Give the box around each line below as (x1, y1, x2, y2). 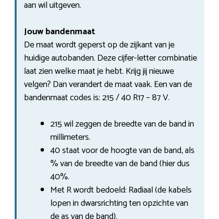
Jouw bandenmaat (24, 24, 95, 39)
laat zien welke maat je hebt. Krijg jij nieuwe (24, 64, 174, 79)
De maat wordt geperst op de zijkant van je (24, 37, 175, 52)
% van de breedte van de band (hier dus (50, 156, 190, 171)
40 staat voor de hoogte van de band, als (50, 143, 195, 158)
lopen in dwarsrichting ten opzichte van (50, 196, 188, 211)
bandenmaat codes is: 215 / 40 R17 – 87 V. (24, 90, 170, 105)
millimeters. (50, 130, 90, 145)
